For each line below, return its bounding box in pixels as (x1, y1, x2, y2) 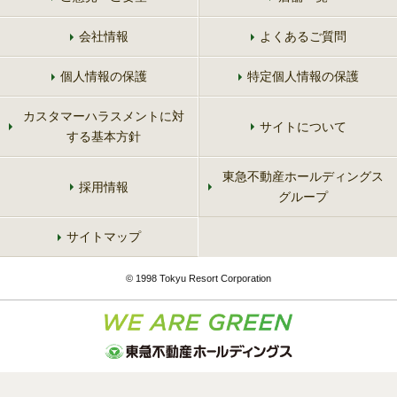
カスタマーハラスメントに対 (22, 109, 184, 124)
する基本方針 (66, 129, 141, 144)
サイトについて (259, 119, 346, 134)
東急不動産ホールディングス (222, 169, 384, 184)
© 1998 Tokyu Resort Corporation (126, 273, 271, 284)
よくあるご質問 (259, 29, 346, 44)
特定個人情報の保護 (246, 69, 359, 84)
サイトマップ (66, 230, 141, 245)
